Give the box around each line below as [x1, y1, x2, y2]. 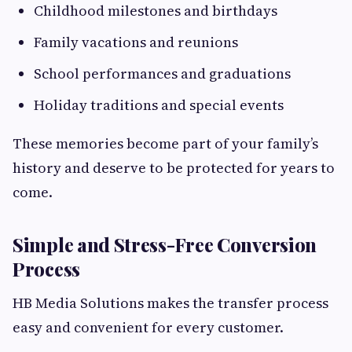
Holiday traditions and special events [34, 95, 284, 115]
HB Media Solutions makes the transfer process [13, 293, 328, 313]
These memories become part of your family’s [13, 134, 318, 154]
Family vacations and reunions [34, 32, 238, 53]
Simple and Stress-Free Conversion [13, 232, 317, 258]
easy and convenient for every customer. [13, 317, 284, 338]
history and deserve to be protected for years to [13, 158, 335, 178]
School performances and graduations [34, 64, 291, 84]
